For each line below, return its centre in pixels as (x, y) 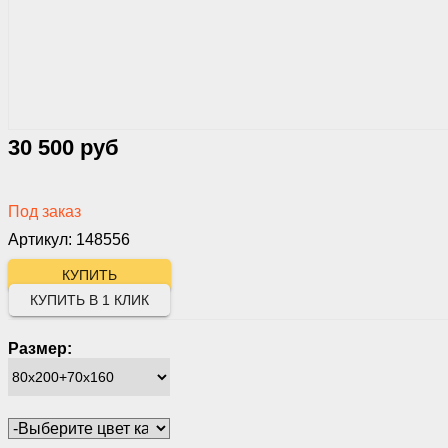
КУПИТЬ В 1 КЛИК (89, 300)
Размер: (40, 349)
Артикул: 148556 (69, 240)
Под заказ (44, 212)
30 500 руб (63, 148)
